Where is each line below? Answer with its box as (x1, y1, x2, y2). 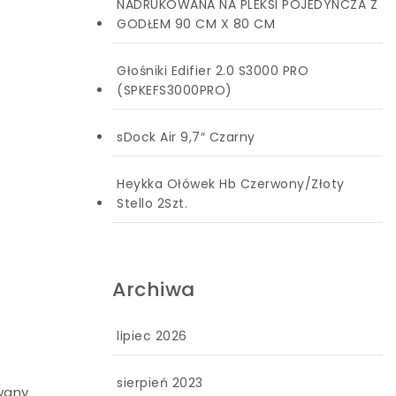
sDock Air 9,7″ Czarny (117, 127, 255, 146)
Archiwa (112, 275, 195, 303)
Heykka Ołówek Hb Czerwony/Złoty (117, 174, 345, 193)
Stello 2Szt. (117, 194, 187, 212)
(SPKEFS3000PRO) (117, 80, 232, 99)
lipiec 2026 (117, 327, 187, 345)
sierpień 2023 (117, 374, 203, 392)
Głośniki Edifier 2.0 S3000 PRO (117, 61, 308, 80)
